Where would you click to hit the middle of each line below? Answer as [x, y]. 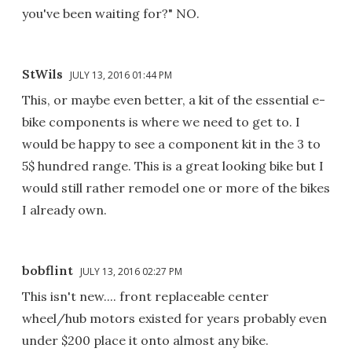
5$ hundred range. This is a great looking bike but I [173, 166]
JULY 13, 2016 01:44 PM [121, 75]
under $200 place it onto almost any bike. [145, 341]
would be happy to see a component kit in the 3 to [171, 144]
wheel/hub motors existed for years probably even [174, 319]
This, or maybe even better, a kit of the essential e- [174, 100]
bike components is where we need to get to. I [161, 122]
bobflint [48, 271]
